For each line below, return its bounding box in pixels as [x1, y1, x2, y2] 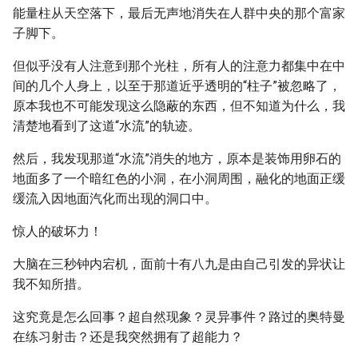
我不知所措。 [13, 276, 89, 292]
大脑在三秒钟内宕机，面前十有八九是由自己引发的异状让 [13, 257, 345, 272]
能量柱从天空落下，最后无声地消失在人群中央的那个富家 [13, 6, 345, 21]
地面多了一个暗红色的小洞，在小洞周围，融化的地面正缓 [13, 171, 345, 186]
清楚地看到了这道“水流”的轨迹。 [13, 118, 201, 133]
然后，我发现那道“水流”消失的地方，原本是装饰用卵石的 [13, 151, 341, 166]
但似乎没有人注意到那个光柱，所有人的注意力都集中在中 [13, 58, 345, 74]
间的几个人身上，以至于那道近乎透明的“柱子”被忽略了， [13, 78, 341, 93]
